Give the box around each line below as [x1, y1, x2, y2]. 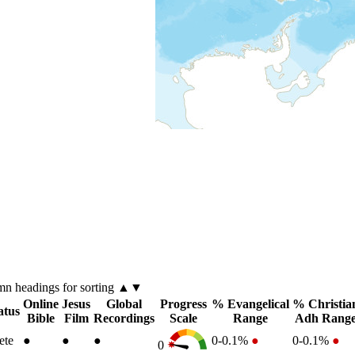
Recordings [94, 311, 155, 325]
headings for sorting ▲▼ [14, 280, 143, 294]
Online [23, 296, 59, 311]
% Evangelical [212, 296, 289, 311]
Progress [159, 296, 207, 311]
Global [106, 296, 142, 311]
